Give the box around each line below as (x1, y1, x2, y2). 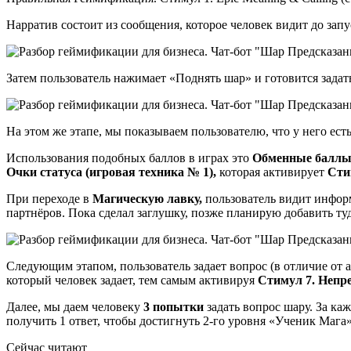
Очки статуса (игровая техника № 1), (6, 165, 216, 179)
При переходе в (6, 191, 92, 205)
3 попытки (143, 299, 204, 313)
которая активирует (216, 165, 324, 179)
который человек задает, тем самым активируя (6, 273, 258, 287)
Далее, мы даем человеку (6, 299, 143, 313)
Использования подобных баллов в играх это (6, 150, 252, 165)
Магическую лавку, (92, 191, 202, 205)
